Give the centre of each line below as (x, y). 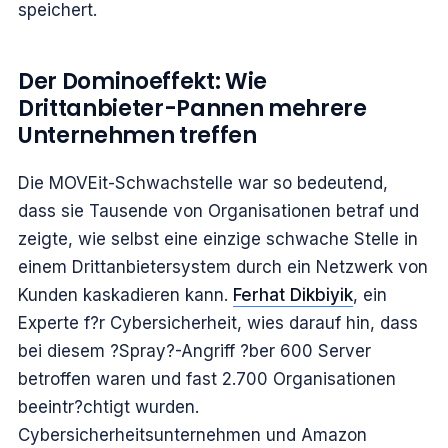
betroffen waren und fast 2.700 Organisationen (207, 379)
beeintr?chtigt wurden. (108, 407)
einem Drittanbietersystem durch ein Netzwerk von (223, 267)
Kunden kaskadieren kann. (125, 295)
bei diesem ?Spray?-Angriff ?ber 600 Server (194, 351)
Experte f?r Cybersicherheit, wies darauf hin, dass (218, 323)
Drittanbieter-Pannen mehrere (192, 109)
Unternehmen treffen (137, 136)
